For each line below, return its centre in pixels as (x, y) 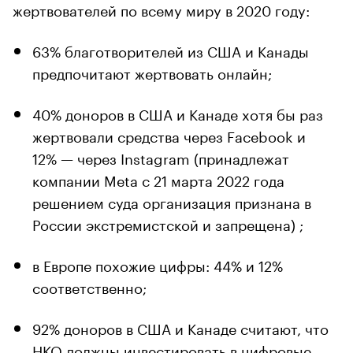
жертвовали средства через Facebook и (169, 134)
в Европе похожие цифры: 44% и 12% (158, 264)
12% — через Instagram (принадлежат (161, 156)
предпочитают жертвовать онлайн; (152, 71)
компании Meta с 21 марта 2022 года (158, 178)
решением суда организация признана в (172, 201)
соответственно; (89, 286)
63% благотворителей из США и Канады (171, 49)
